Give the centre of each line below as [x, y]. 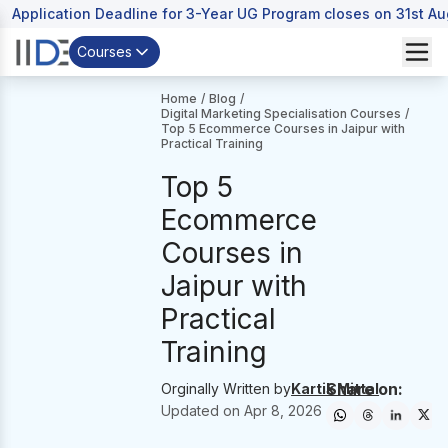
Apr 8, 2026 [283, 410]
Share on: [365, 389]
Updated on [203, 410]
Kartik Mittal [335, 388]
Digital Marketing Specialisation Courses [281, 113]
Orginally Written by [226, 388]
